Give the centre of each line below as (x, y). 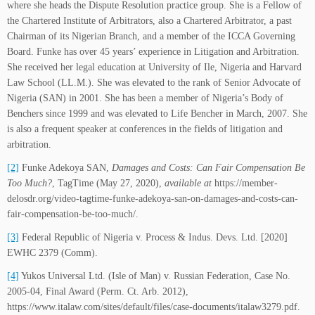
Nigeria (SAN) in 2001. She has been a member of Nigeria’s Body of (145, 98)
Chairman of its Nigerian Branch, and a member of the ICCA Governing (151, 37)
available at (188, 184)
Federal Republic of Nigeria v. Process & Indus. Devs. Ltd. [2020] (153, 238)
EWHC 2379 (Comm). (52, 253)
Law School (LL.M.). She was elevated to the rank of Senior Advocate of (154, 83)
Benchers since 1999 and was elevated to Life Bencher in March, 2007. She (157, 114)
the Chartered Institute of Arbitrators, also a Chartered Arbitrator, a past (149, 21)
